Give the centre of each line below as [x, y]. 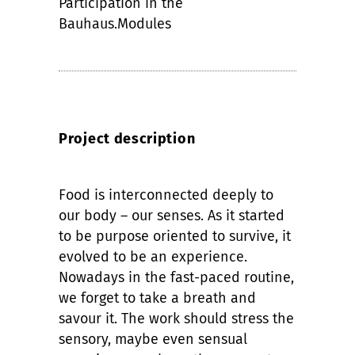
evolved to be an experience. [153, 256]
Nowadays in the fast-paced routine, [176, 277]
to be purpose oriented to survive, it [175, 236]
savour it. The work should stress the [176, 318]
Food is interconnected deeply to [166, 195]
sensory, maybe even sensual [153, 339]
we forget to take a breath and [157, 298]
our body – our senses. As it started [172, 215]
